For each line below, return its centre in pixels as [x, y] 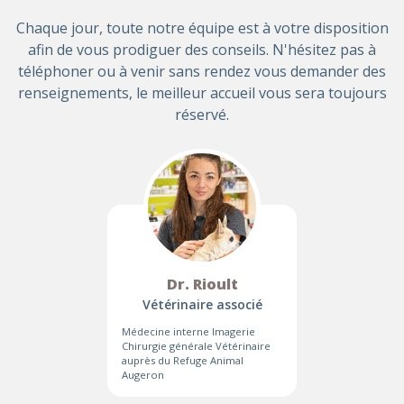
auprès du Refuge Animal [183, 360]
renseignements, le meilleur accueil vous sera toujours [202, 93]
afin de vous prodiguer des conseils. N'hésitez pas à [202, 50]
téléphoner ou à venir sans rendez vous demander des [202, 71]
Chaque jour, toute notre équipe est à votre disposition [202, 28]
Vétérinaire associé [202, 304]
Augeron [143, 375]
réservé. [202, 115]
